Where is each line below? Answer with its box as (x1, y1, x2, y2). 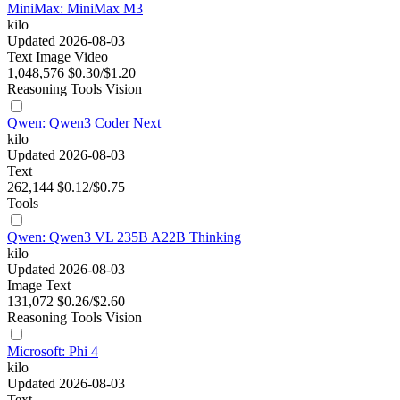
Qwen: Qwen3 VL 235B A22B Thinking (7, 229, 241, 246)
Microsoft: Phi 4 (7, 344, 98, 360)
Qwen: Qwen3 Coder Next (7, 115, 161, 131)
